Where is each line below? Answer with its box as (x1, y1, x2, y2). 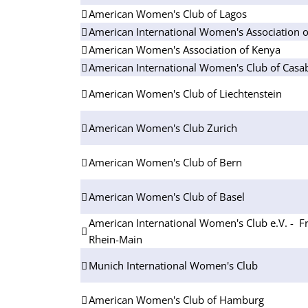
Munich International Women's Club (89, 258, 258, 272)
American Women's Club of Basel (89, 189, 245, 203)
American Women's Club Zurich (89, 120, 237, 135)
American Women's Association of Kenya (89, 42, 280, 56)
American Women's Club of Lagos (89, 6, 247, 21)
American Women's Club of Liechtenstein (89, 86, 282, 100)
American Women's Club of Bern (89, 155, 242, 169)
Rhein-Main (89, 232, 142, 246)
